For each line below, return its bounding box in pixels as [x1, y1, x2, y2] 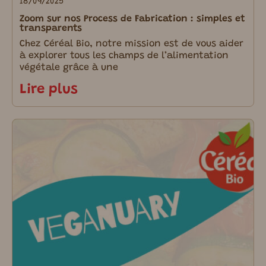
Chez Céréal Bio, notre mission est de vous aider [20, 39, 243, 49]
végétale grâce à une [20, 62, 118, 72]
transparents [20, 23, 82, 33]
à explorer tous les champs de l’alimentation [20, 50, 229, 61]
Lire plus [20, 82, 78, 97]
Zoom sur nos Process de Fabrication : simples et [20, 14, 245, 24]
